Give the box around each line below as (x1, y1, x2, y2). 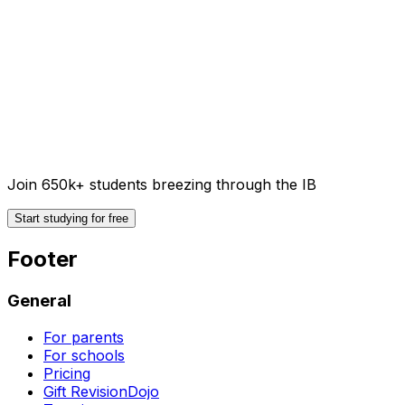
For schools (43, 345, 125, 364)
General (7, 290, 71, 312)
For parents (43, 327, 124, 346)
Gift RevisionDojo (43, 381, 159, 400)
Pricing (43, 363, 90, 382)
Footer (7, 246, 78, 273)
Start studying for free (14, 212, 128, 226)
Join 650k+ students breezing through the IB (7, 175, 316, 194)
